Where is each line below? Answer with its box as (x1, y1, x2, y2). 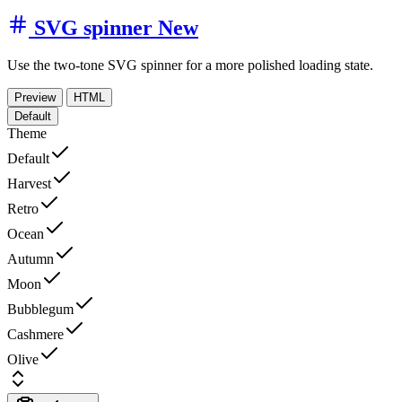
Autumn (7, 251, 54, 267)
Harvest (7, 176, 51, 192)
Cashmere (7, 327, 64, 343)
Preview (14, 91, 56, 105)
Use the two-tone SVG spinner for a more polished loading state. (7, 57, 373, 74)
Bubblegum (7, 301, 74, 318)
